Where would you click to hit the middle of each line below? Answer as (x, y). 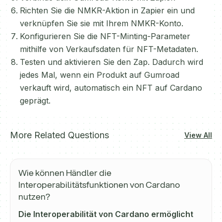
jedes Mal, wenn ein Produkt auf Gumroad (100, 75)
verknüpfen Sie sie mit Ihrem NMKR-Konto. (102, 23)
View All (198, 135)
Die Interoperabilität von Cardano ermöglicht (106, 214)
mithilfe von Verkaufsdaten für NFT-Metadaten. (109, 49)
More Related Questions (59, 135)
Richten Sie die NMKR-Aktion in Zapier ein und (107, 10)
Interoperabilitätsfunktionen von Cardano (99, 185)
